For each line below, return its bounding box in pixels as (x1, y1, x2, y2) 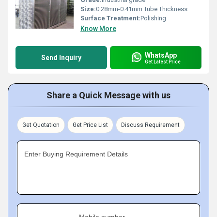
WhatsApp (145, 51, 177, 59)
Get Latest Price (145, 59, 181, 64)
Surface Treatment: (80, 15, 140, 22)
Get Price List (73, 122, 108, 128)
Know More (80, 25, 116, 32)
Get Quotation (22, 122, 60, 128)
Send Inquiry (41, 54, 81, 62)
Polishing (140, 15, 166, 22)
